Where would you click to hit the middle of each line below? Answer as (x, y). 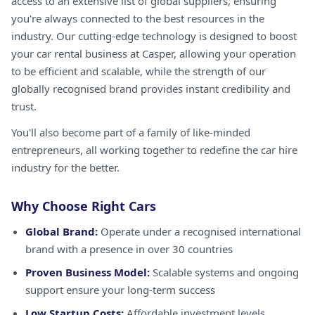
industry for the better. (65, 167)
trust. (24, 106)
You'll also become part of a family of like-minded (131, 132)
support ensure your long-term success (120, 290)
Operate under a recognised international (199, 231)
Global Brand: (62, 231)
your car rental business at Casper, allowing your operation (154, 53)
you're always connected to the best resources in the (138, 18)
